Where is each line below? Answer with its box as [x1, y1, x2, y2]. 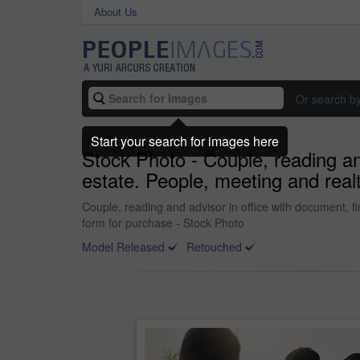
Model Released [82, 239, 165, 255]
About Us [94, 4, 137, 19]
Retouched [186, 239, 242, 255]
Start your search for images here [91, 131, 279, 150]
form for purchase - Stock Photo [82, 215, 244, 231]
